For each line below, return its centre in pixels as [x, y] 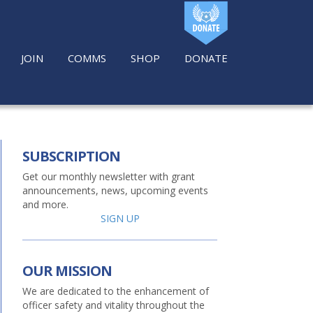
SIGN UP [120, 218]
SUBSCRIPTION [71, 156]
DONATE [206, 57]
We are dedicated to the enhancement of [116, 291]
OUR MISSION [67, 271]
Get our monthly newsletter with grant [109, 176]
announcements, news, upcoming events [115, 190]
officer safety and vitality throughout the [114, 305]
